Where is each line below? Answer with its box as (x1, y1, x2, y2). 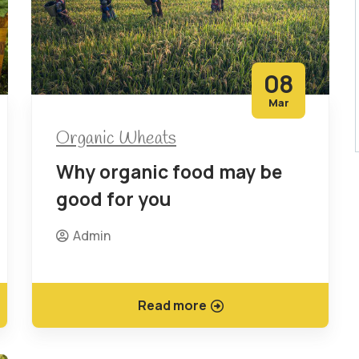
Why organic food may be (56, 159, 282, 185)
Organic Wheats (56, 127, 176, 151)
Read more (137, 296, 207, 315)
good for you (56, 186, 171, 212)
